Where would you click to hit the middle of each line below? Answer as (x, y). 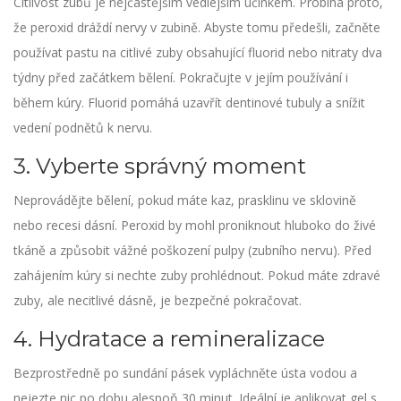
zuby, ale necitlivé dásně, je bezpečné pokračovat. (158, 301)
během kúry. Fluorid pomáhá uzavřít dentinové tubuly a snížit (189, 103)
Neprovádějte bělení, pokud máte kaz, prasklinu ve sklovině (185, 200)
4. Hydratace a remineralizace (169, 339)
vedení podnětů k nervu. (83, 128)
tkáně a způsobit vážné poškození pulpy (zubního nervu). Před (192, 251)
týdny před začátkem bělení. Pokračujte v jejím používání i (181, 78)
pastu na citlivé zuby (124, 53)
